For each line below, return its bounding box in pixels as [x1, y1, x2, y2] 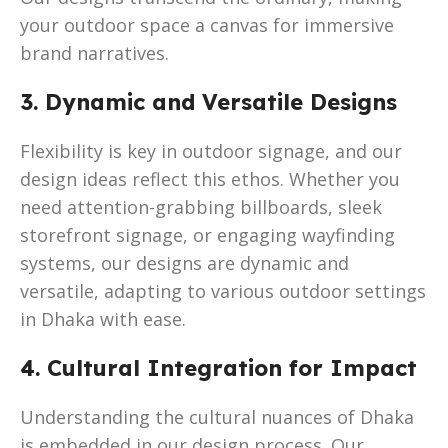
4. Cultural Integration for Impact [20, 353, 417, 382]
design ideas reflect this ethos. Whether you [20, 166, 400, 191]
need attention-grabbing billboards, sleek [20, 194, 382, 219]
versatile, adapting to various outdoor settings [20, 278, 426, 303]
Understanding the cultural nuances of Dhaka [20, 404, 414, 429]
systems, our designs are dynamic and [20, 250, 349, 275]
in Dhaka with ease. [20, 306, 186, 331]
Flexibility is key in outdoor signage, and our [20, 138, 402, 163]
